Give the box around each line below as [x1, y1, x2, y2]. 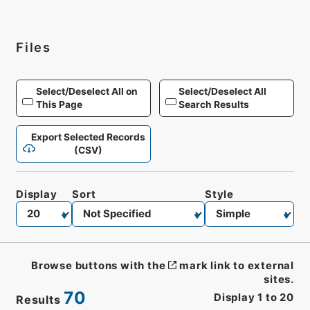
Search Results [179, 99, 250, 111]
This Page [35, 99, 82, 111]
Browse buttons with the [31, 259, 166, 272]
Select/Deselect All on [35, 86, 138, 98]
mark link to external [179, 259, 295, 272]
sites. [264, 273, 295, 286]
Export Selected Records [31, 131, 145, 143]
